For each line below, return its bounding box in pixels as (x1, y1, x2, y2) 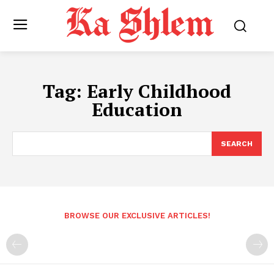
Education (92, 97, 182, 122)
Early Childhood (87, 79, 231, 104)
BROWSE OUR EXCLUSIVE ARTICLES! (64, 211, 210, 221)
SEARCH (221, 139, 253, 149)
